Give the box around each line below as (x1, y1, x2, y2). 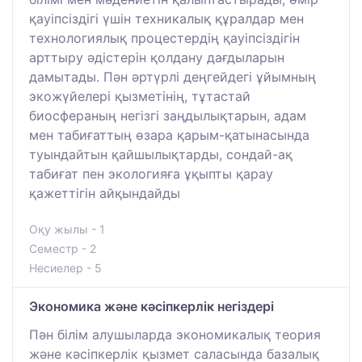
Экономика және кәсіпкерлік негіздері (29, 297, 274, 314)
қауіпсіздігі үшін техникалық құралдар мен (29, 10, 304, 27)
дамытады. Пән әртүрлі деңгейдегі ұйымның (29, 68, 316, 85)
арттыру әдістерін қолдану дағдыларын (29, 48, 284, 65)
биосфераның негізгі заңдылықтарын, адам (29, 107, 306, 124)
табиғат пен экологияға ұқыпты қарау (29, 165, 273, 182)
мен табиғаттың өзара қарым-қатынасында (29, 126, 309, 143)
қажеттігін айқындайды (29, 184, 180, 201)
